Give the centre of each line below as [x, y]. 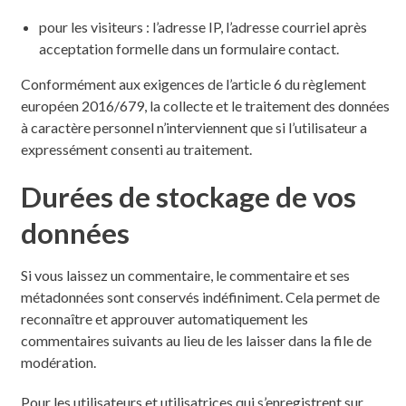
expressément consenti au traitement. [136, 149]
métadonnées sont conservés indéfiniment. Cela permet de [200, 296]
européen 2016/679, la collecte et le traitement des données [205, 105]
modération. [58, 362]
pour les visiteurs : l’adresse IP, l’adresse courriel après [203, 26]
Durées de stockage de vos [188, 196]
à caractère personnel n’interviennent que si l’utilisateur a [193, 127]
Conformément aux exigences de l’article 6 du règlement [193, 83]
